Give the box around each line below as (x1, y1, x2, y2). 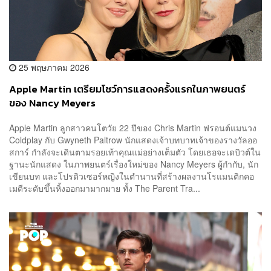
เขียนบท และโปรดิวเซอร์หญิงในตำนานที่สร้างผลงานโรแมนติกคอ (9, 170, 254, 183)
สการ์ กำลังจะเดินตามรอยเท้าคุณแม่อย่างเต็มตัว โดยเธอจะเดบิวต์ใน (9, 146, 261, 158)
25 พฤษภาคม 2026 (16, 60, 90, 73)
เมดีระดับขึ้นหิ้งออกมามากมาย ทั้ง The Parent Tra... (9, 182, 200, 195)
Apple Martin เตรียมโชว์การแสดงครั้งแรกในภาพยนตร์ (9, 81, 246, 97)
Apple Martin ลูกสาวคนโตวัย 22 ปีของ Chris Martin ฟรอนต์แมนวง (9, 122, 256, 134)
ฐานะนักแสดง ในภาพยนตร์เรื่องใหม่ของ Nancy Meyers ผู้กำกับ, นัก (9, 158, 258, 171)
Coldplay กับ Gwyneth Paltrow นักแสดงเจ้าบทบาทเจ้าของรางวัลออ (9, 134, 257, 146)
